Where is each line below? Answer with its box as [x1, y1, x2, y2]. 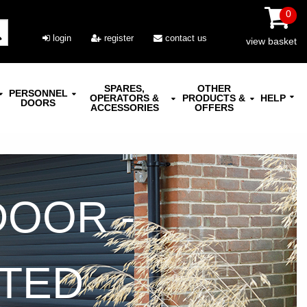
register [101, 33, 134, 43]
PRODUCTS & [182, 93, 246, 103]
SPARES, [104, 83, 145, 94]
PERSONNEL [8, 88, 68, 99]
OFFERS [194, 102, 234, 113]
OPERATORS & [90, 93, 160, 103]
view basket [246, 36, 297, 47]
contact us [162, 33, 207, 43]
